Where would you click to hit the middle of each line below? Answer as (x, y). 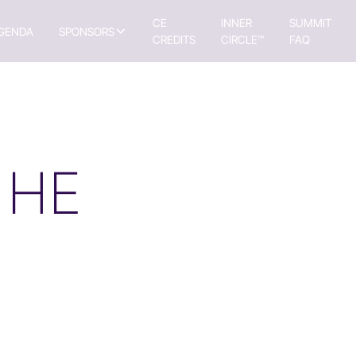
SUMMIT (310, 23)
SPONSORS (86, 31)
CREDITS (174, 39)
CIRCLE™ (242, 39)
